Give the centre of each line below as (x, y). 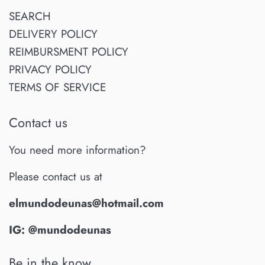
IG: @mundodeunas (60, 230)
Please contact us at (56, 177)
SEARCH (30, 16)
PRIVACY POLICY (50, 69)
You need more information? (77, 150)
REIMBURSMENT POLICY (69, 51)
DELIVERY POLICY (53, 34)
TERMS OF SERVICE (57, 87)
